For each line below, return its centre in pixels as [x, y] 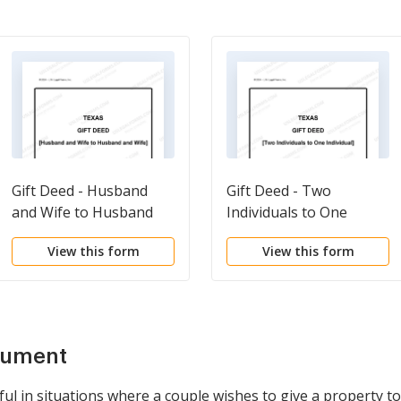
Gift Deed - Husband [80, 190]
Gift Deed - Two [279, 190]
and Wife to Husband [82, 212]
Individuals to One [287, 212]
